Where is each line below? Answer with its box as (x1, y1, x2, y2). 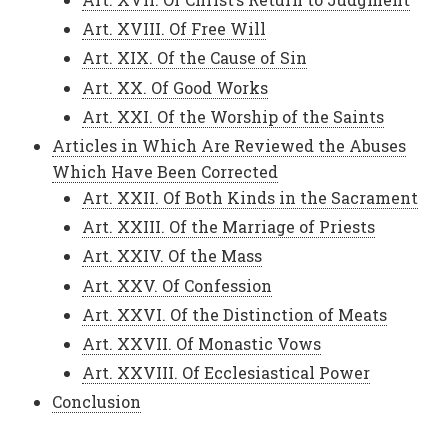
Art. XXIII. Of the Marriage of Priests (82, 216, 376, 238)
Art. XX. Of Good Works (82, 76, 269, 98)
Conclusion (52, 391, 142, 413)
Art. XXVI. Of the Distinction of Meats (82, 303, 388, 325)
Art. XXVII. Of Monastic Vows (82, 332, 322, 354)
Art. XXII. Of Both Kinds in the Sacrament (82, 187, 419, 208)
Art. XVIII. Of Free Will (82, 18, 267, 40)
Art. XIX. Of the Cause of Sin (82, 47, 308, 69)
